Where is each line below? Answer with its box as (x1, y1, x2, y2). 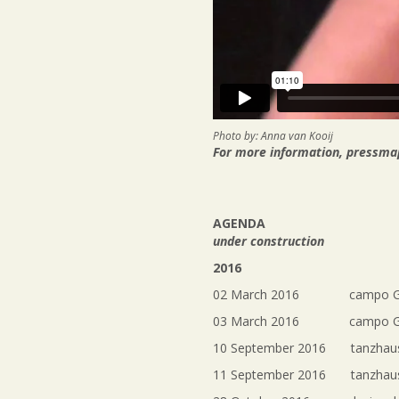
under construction (213, 232, 324, 250)
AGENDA (213, 215, 265, 232)
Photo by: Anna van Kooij (213, 128, 333, 144)
